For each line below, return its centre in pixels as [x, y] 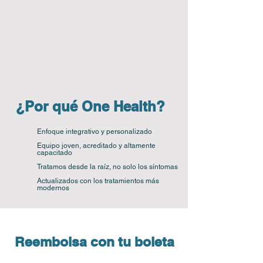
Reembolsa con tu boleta [95, 242]
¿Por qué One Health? [90, 106]
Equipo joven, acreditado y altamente [96, 146]
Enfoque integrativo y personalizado [95, 131]
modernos [53, 188]
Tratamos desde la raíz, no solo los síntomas [107, 167]
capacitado [55, 153]
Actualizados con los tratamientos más [98, 181]
